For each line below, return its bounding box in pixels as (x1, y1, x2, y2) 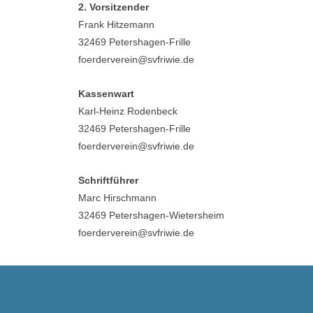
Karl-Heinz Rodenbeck (78, 105, 177, 117)
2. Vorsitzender (78, 1, 149, 13)
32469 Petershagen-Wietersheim (78, 210, 224, 221)
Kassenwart (78, 88, 134, 99)
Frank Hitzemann (78, 19, 154, 30)
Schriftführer (78, 175, 138, 186)
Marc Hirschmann (78, 192, 156, 203)
